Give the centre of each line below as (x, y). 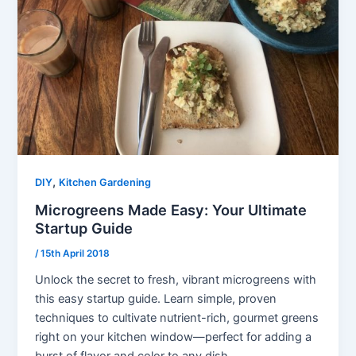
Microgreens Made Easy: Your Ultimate (171, 209)
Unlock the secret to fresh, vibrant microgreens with (176, 280)
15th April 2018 (75, 254)
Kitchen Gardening (105, 182)
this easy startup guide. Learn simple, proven (156, 299)
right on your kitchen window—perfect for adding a (174, 337)
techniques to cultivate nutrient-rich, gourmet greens (177, 318)
